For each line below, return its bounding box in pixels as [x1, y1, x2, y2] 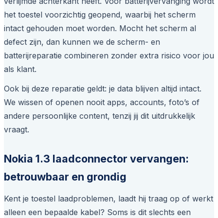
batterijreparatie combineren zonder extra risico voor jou [4, 51, 214, 61]
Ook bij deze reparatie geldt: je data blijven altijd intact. [4, 84, 201, 94]
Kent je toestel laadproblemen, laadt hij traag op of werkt [4, 194, 213, 204]
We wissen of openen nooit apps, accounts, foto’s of [4, 97, 200, 108]
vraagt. [4, 125, 29, 135]
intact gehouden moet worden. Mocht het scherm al [4, 23, 196, 34]
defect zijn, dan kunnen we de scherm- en [4, 37, 160, 47]
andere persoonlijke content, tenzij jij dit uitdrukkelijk [4, 111, 195, 121]
